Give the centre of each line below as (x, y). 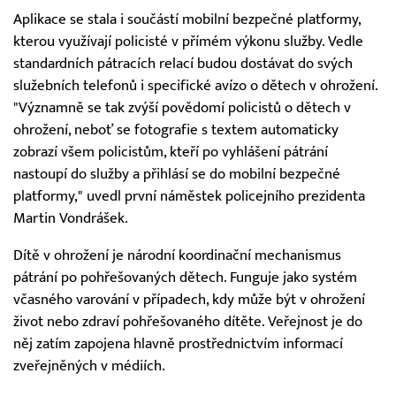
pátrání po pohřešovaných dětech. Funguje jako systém (185, 277)
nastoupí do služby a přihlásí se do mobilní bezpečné (177, 175)
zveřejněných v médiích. (89, 366)
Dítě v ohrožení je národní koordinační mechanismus (177, 255)
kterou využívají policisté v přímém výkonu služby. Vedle (188, 42)
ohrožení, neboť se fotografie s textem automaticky (176, 130)
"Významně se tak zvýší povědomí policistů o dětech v (182, 108)
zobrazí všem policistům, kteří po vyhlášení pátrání (171, 152)
